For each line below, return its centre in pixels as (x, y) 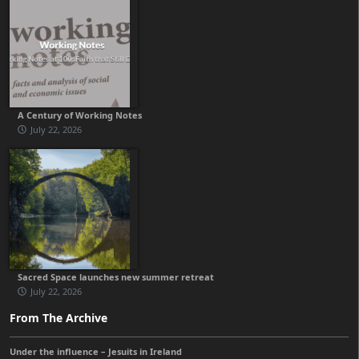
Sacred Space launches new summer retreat (116, 277)
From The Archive (58, 318)
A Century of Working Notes (80, 115)
